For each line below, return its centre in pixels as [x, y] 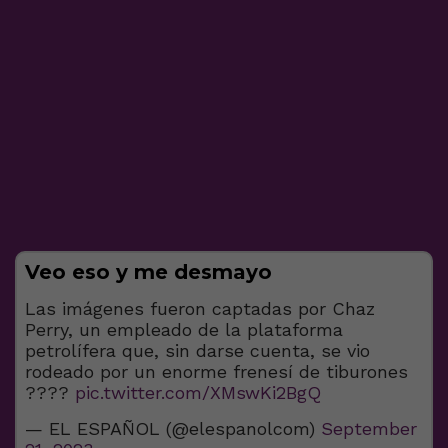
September [369, 428]
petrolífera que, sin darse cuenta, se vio [197, 350]
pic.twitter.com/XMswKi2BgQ [198, 392]
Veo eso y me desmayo [148, 271]
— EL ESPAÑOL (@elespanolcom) [173, 428]
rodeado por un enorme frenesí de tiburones [216, 371]
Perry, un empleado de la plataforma [184, 329]
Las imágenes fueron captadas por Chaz [200, 308]
